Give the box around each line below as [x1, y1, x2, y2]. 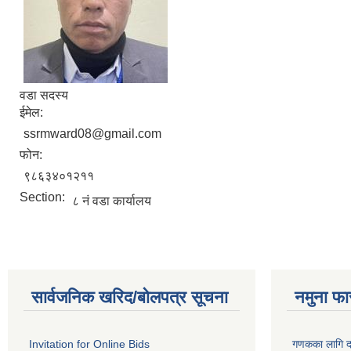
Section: [20, 190, 68, 204]
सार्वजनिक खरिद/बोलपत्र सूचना [31, 288, 228, 307]
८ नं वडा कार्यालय [72, 194, 151, 208]
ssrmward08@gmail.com [24, 127, 161, 140]
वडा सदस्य [20, 89, 68, 102]
